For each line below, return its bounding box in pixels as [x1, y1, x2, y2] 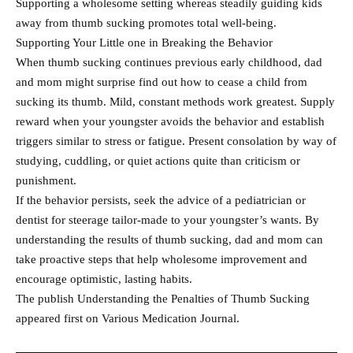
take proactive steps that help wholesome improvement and [16, 253, 307, 266]
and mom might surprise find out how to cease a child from [16, 76, 307, 89]
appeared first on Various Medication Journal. [16, 312, 240, 325]
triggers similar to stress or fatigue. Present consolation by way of [16, 135, 336, 148]
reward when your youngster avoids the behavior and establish [16, 115, 325, 128]
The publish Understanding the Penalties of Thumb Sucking [16, 292, 310, 306]
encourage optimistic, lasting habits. [16, 273, 192, 286]
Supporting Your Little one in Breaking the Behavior [16, 36, 273, 50]
